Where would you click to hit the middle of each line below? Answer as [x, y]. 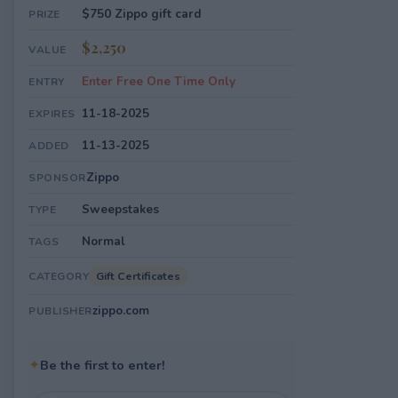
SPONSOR [57, 178]
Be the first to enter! [103, 365]
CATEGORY [59, 276]
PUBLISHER [60, 311]
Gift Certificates [138, 276]
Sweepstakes [120, 209]
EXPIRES [52, 114]
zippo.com [120, 310]
